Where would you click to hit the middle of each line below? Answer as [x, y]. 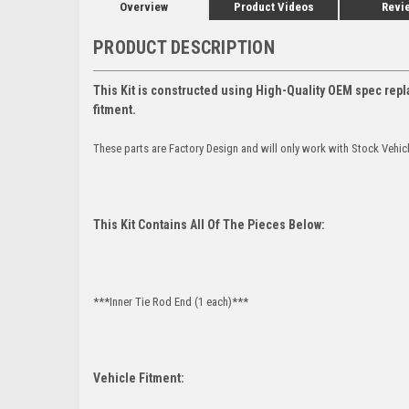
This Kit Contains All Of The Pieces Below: [209, 224]
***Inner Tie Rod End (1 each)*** [171, 301]
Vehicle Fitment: [139, 378]
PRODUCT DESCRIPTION [184, 47]
